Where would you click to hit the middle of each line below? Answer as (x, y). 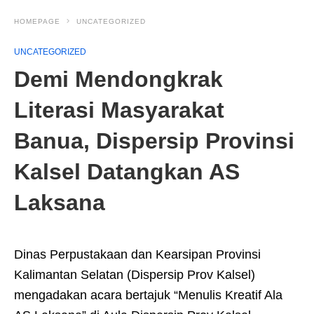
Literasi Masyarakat (119, 110)
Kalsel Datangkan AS (127, 172)
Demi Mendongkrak (118, 79)
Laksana (60, 203)
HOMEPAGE (37, 21)
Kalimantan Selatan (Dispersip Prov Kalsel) (135, 275)
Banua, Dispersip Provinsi (154, 141)
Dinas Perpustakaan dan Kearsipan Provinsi (137, 254)
